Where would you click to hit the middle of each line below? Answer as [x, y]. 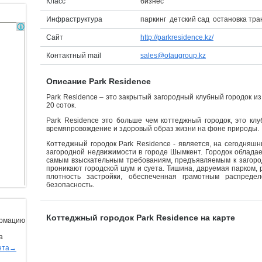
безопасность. [70, 185]
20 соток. [61, 105]
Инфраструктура [74, 19]
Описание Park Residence [99, 81]
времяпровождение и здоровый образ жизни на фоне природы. [153, 129]
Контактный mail [74, 56]
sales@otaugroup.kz [173, 56]
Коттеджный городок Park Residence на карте [141, 218]
